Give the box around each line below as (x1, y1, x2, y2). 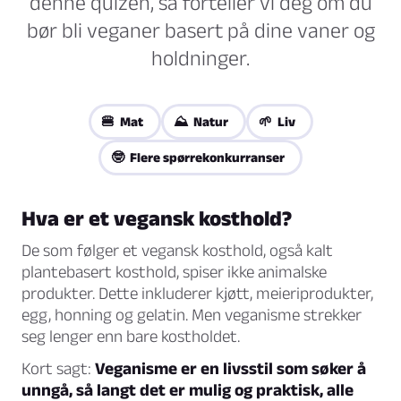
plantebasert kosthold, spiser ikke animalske (21, 262, 327, 282)
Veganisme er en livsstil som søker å (95, 359, 366, 379)
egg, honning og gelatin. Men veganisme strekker (21, 305, 362, 325)
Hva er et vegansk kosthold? (21, 206, 292, 231)
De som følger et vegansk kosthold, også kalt (21, 241, 333, 260)
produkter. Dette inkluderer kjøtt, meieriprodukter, (21, 284, 373, 303)
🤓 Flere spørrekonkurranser (111, 149, 285, 166)
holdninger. (151, 46, 250, 71)
